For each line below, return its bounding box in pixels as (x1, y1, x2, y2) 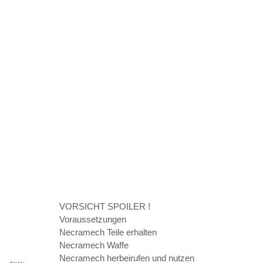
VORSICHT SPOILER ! (59, 201, 150, 212)
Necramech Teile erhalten (59, 227, 157, 238)
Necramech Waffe (59, 240, 129, 251)
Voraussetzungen (59, 214, 126, 225)
